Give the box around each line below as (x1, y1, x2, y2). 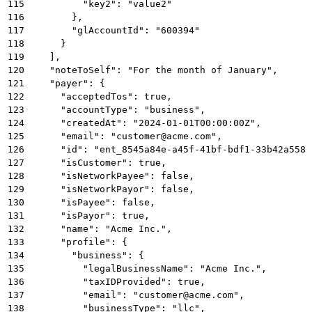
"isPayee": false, (27, 196, 155, 208)
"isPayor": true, (27, 210, 150, 221)
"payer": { (27, 77, 105, 88)
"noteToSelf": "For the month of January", (27, 64, 278, 75)
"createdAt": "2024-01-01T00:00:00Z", (27, 117, 261, 128)
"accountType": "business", (27, 104, 205, 115)
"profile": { (27, 236, 127, 247)
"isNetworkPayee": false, (27, 170, 194, 181)
